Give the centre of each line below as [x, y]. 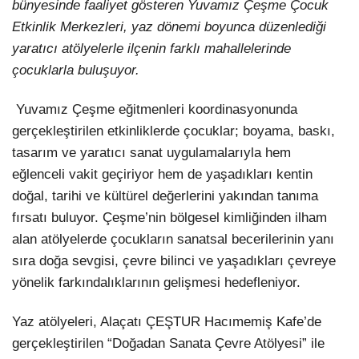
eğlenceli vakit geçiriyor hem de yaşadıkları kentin [162, 175]
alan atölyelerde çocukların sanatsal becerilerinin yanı [173, 240]
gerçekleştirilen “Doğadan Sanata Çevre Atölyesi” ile [168, 344]
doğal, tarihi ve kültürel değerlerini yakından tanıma [165, 196]
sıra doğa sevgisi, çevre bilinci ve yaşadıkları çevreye [174, 261]
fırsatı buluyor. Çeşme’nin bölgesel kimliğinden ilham [169, 218]
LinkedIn [259, 35]
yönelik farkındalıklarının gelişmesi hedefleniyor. [156, 283]
